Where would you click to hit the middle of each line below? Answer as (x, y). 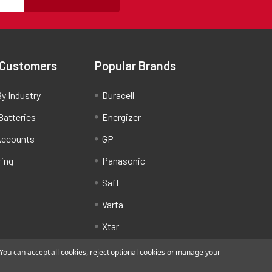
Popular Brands (135, 65)
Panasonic (123, 160)
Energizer (121, 117)
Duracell (118, 95)
